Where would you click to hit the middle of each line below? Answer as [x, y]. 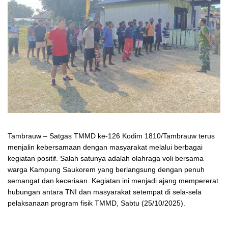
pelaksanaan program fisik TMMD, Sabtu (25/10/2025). [96, 203]
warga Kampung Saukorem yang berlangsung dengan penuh [106, 169]
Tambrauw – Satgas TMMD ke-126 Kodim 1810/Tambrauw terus [111, 136]
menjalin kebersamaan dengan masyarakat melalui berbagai [105, 147]
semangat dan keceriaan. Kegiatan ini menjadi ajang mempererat [113, 180]
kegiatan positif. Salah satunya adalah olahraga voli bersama [106, 158]
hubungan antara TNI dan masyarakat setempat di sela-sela [105, 192]
